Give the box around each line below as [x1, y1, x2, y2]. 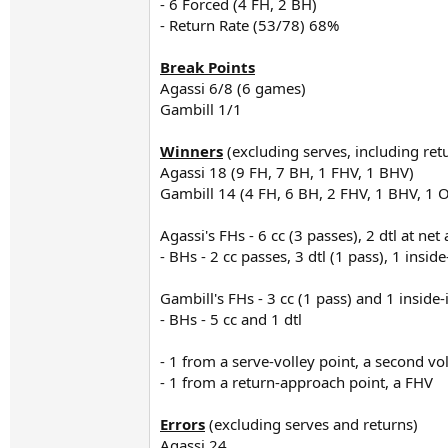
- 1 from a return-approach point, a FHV [160, 372, 433, 392]
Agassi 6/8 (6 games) [160, 78, 306, 98]
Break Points [160, 57, 255, 77]
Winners [160, 141, 223, 161]
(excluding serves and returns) [205, 414, 418, 434]
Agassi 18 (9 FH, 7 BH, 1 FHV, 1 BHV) [160, 162, 414, 182]
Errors [160, 414, 205, 434]
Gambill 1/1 [160, 99, 242, 119]
